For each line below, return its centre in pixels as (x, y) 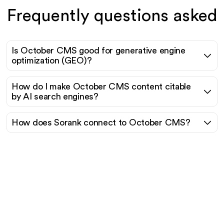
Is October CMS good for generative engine (98, 50)
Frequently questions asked (112, 15)
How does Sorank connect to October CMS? (101, 122)
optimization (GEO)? (52, 60)
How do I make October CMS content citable (101, 86)
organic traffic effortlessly (112, 191)
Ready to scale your (112, 169)
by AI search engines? (55, 96)
